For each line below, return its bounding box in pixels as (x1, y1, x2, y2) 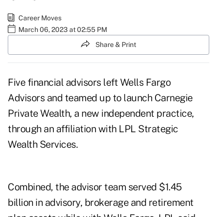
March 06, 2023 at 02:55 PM (18, 25, 107, 33)
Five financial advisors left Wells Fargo (8, 77, 170, 89)
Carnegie (154, 92, 193, 104)
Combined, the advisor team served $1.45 (8, 181, 182, 193)
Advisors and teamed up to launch (8, 92, 155, 104)
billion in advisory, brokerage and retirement (8, 197, 194, 209)
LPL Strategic (116, 123, 178, 135)
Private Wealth (8, 108, 70, 120)
